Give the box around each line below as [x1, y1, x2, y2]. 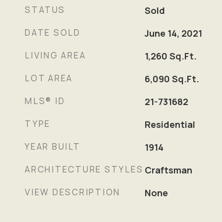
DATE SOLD [25, 27, 81, 38]
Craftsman [144, 164, 192, 176]
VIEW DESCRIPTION [25, 186, 120, 198]
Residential [144, 118, 195, 130]
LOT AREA [25, 72, 73, 84]
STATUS [25, 4, 65, 15]
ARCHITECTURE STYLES [25, 164, 144, 175]
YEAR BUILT [25, 141, 81, 152]
